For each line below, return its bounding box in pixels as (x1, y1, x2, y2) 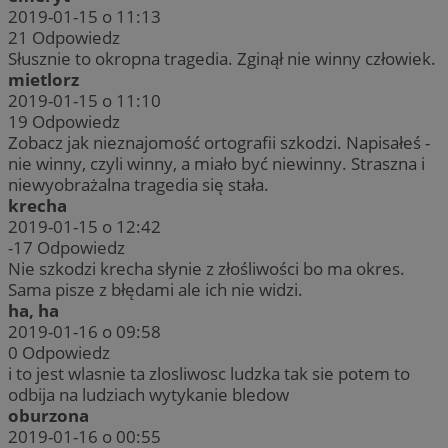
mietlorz (8, 68, 79, 92)
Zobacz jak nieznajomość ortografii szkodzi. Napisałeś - (8, 131, 430, 155)
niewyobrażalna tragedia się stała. (8, 173, 269, 197)
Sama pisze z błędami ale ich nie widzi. (8, 278, 303, 302)
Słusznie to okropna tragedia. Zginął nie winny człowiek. (8, 47, 436, 71)
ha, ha (8, 299, 59, 323)
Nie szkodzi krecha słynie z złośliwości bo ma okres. (8, 257, 405, 281)
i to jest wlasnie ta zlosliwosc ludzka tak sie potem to (8, 362, 410, 386)
